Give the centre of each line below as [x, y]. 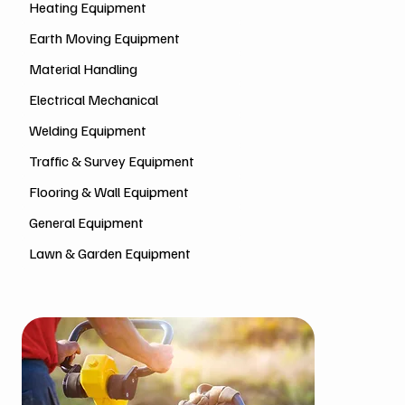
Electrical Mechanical [94, 99]
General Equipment [86, 222]
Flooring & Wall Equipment [109, 192]
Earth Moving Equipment [104, 38]
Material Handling [83, 69]
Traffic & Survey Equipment [112, 161]
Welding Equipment [88, 130]
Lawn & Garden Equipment [110, 253]
